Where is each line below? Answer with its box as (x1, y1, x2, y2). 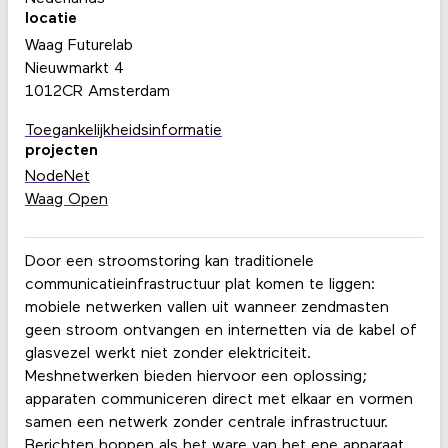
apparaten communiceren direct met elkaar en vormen (24, 392, 413, 409)
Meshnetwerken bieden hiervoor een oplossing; (24, 369, 367, 386)
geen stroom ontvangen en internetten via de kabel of (24, 323, 417, 340)
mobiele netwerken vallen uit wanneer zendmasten (24, 300, 389, 317)
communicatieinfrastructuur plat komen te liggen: (24, 277, 375, 294)
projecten (24, 142, 98, 159)
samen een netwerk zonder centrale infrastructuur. (24, 415, 388, 432)
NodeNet (24, 169, 90, 186)
